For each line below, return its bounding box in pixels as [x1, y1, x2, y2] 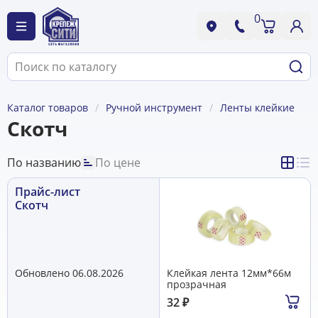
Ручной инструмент [106, 101, 202, 114]
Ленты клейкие [220, 101, 295, 114]
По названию [7, 154, 81, 170]
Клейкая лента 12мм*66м [167, 265, 291, 280]
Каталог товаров [7, 101, 88, 114]
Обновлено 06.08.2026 [15, 265, 124, 280]
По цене [95, 154, 141, 170]
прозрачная [167, 277, 226, 291]
